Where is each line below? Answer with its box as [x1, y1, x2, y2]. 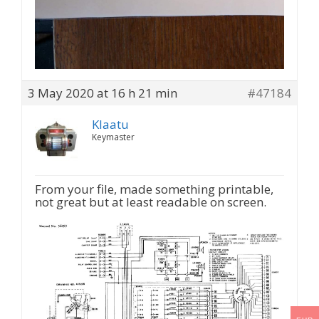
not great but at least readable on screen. [35, 194, 266, 211]
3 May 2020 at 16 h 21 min [28, 85, 177, 102]
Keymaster [92, 131, 135, 144]
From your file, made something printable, [35, 181, 273, 198]
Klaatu [92, 116, 129, 133]
